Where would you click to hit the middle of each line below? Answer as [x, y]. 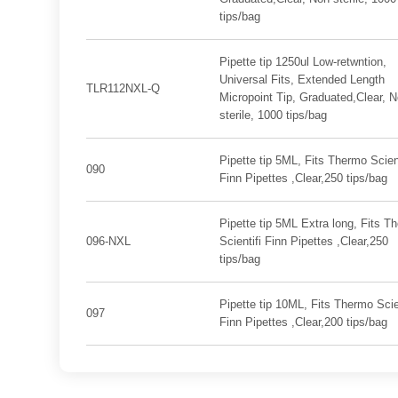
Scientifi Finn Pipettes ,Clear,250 [303, 241]
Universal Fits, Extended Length [302, 80]
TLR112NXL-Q [123, 88]
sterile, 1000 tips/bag [273, 115]
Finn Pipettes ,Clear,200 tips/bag [303, 322]
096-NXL [109, 241]
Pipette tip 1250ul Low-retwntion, [302, 62]
